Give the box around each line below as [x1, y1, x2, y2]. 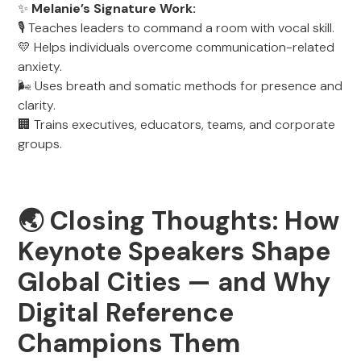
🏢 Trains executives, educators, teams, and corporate [18, 116, 336, 133]
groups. [18, 135, 63, 152]
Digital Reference [18, 296, 234, 330]
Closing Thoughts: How [50, 204, 340, 238]
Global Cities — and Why [18, 265, 331, 299]
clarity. [18, 97, 56, 114]
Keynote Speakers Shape [18, 234, 331, 268]
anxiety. [18, 58, 63, 75]
